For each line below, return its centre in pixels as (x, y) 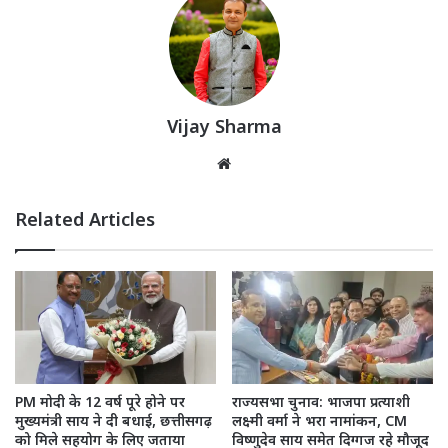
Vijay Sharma (224, 128)
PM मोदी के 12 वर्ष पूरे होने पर (100, 404)
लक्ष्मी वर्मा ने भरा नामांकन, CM (319, 422)
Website (264, 162)
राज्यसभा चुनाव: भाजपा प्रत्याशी (321, 403)
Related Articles (85, 221)
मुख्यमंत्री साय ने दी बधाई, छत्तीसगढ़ (113, 423)
